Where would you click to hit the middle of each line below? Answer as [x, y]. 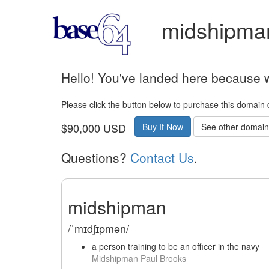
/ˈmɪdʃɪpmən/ [98, 228]
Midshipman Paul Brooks [139, 258]
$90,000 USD [94, 128]
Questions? [96, 157]
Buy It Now [163, 127]
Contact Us [162, 157]
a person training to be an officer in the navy [176, 246]
